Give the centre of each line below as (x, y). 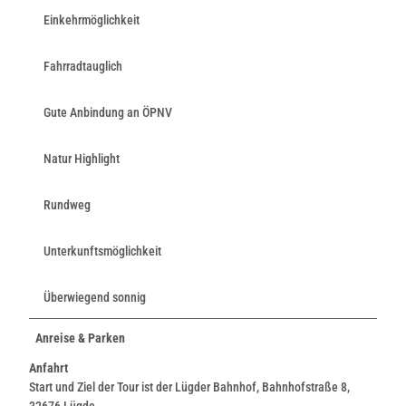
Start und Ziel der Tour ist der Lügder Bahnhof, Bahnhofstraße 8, (189, 387)
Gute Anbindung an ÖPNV (108, 112)
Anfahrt (48, 367)
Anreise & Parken (80, 338)
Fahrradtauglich (83, 66)
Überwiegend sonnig (95, 297)
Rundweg (67, 204)
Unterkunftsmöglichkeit (102, 251)
